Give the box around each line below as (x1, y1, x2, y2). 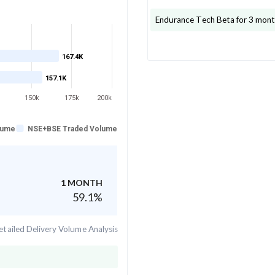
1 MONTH (61, 177, 103, 188)
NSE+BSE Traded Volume (28, 124, 118, 133)
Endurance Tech (155, 14, 215, 25)
